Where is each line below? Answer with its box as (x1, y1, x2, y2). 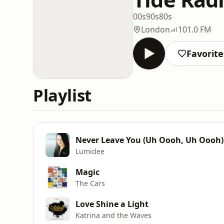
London (141, 23, 170, 35)
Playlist (33, 84, 91, 106)
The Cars (75, 178, 105, 188)
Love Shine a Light (75, 198, 148, 209)
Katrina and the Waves (75, 210, 151, 220)
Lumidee (75, 146, 104, 156)
